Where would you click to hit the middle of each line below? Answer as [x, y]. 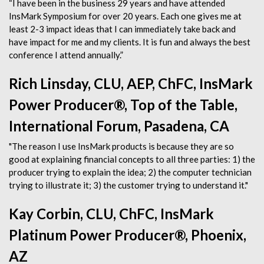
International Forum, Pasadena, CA [119, 126]
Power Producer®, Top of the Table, [123, 105]
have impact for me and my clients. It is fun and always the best [130, 42]
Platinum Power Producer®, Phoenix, [128, 235]
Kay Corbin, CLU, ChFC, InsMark [111, 214]
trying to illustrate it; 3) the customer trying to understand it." [128, 185]
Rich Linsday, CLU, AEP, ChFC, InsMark [131, 83]
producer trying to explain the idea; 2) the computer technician [130, 172]
